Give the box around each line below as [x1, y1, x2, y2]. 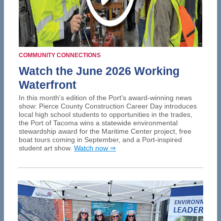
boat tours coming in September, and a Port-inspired [19, 136, 182, 144]
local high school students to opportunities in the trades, [19, 110, 192, 118]
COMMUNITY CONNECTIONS [19, 52, 101, 59]
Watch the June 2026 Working [19, 65, 180, 77]
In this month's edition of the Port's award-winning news [19, 94, 192, 102]
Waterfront [19, 78, 76, 91]
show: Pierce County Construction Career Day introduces [19, 102, 197, 110]
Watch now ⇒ [74, 144, 116, 152]
